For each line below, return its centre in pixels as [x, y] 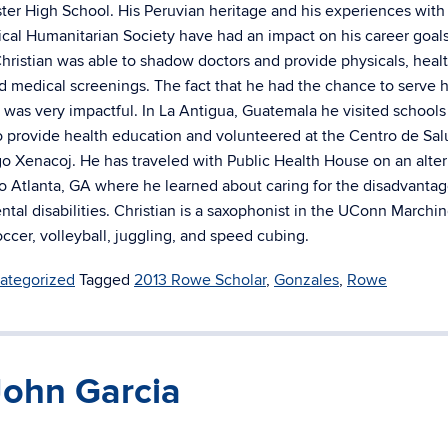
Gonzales [306, 280]
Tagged [106, 280]
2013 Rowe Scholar [200, 280]
